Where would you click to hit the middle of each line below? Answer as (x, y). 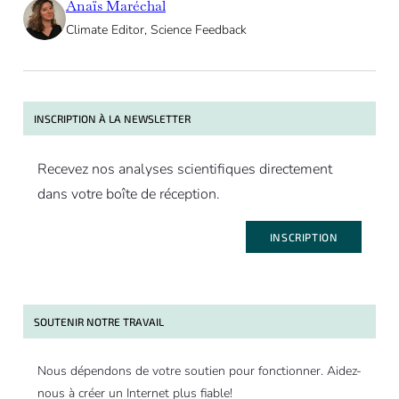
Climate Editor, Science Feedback (156, 29)
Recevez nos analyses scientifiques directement (184, 169)
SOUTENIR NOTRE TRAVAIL (98, 321)
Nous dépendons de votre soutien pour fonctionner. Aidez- (199, 370)
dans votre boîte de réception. (128, 194)
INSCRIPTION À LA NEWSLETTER (112, 118)
